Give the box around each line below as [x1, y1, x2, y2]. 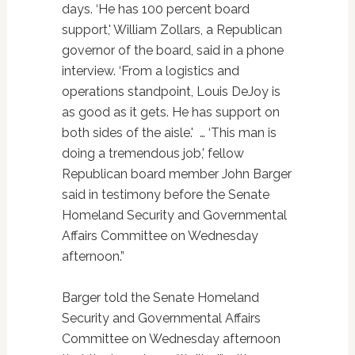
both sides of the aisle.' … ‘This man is [61, 124, 277, 140]
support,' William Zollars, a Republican [61, 21, 282, 37]
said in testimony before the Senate [61, 186, 269, 202]
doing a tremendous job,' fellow [61, 145, 244, 161]
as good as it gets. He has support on [61, 104, 280, 120]
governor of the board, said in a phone [61, 42, 284, 58]
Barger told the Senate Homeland [61, 289, 259, 305]
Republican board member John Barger [61, 166, 292, 181]
